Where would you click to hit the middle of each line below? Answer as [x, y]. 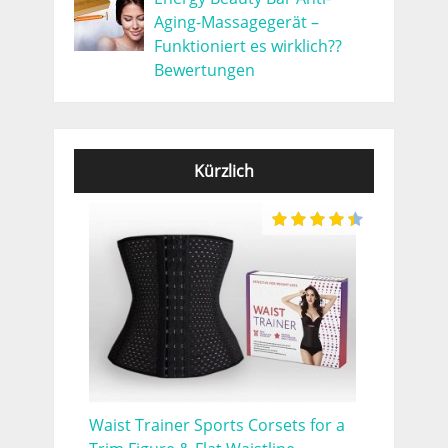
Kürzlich [223, 170]
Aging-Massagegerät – [236, 21]
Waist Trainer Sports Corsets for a [216, 425]
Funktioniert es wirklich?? [247, 45]
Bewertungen [204, 69]
